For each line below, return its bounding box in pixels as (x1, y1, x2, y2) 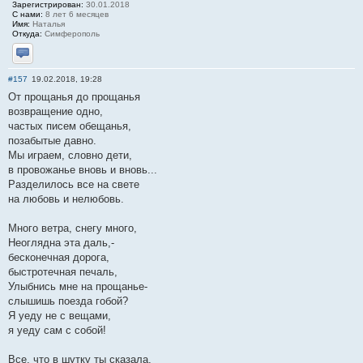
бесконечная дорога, (8, 251, 109, 264)
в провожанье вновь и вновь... (8, 164, 157, 177)
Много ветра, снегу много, (8, 222, 137, 235)
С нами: (12, 10, 43, 19)
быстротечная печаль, (8, 266, 117, 279)
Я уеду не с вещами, (8, 310, 111, 322)
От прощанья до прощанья (8, 91, 140, 104)
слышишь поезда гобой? (8, 295, 128, 308)
